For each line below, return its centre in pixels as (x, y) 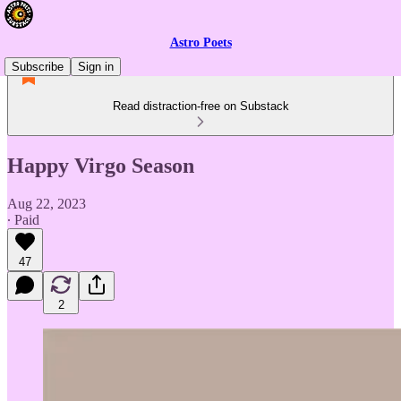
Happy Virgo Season (101, 165)
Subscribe (38, 67)
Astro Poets (200, 43)
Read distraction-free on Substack (200, 106)
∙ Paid (23, 219)
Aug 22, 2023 (47, 203)
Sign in (96, 67)
